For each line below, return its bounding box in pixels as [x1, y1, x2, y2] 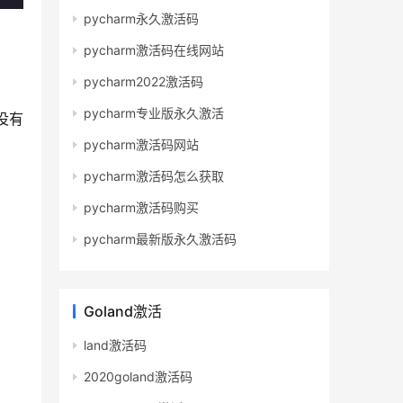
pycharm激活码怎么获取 [84, 168, 224, 184]
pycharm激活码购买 [84, 200, 199, 216]
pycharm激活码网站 [84, 137, 199, 153]
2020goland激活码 [84, 369, 193, 385]
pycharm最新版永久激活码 [84, 231, 237, 247]
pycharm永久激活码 [84, 11, 199, 27]
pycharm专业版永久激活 [84, 105, 224, 121]
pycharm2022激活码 [84, 74, 203, 90]
